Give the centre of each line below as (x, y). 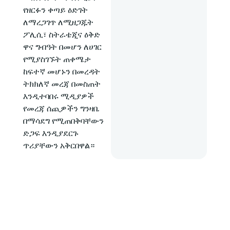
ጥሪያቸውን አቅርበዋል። (59, 145)
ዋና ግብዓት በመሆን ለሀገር (62, 47)
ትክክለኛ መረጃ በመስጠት (62, 84)
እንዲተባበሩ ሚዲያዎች (58, 96)
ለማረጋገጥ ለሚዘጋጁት (58, 22)
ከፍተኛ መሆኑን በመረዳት (61, 71)
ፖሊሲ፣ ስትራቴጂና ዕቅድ (61, 34)
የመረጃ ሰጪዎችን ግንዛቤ (61, 108)
